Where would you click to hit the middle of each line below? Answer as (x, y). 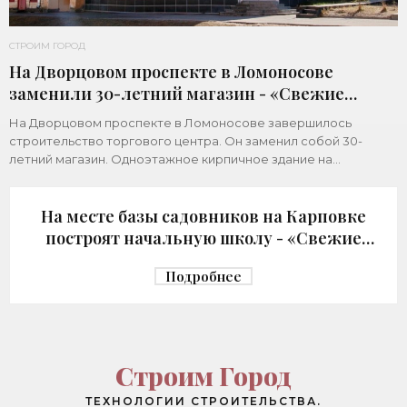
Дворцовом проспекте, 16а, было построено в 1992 (166, 177)
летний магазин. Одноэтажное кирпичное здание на (171, 159)
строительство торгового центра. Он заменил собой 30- (186, 140)
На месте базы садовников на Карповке (203, 216)
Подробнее (203, 276)
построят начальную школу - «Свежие (203, 238)
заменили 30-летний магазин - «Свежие (177, 93)
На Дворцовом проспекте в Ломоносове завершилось (180, 122)
